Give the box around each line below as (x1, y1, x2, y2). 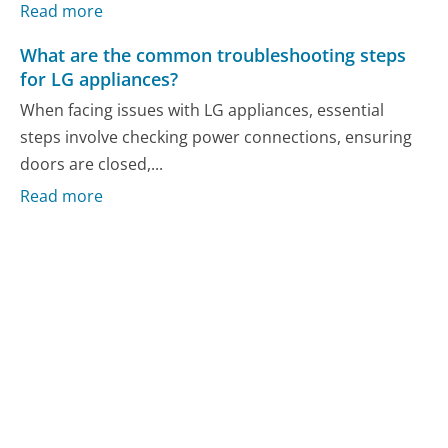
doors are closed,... (20, 152, 164, 175)
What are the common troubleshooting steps (20, 42, 407, 67)
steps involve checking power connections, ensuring (20, 125, 413, 148)
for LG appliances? (20, 66, 179, 91)
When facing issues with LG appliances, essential (20, 98, 385, 121)
